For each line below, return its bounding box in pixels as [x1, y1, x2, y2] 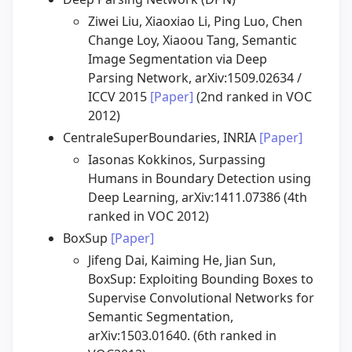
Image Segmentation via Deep [88, 50, 267, 68]
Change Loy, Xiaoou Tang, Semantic [88, 31, 297, 49]
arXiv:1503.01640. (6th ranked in [88, 327, 277, 345]
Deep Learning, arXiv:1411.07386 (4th [88, 189, 307, 207]
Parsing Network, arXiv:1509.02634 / [88, 69, 302, 87]
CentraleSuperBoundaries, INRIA [63, 129, 259, 147]
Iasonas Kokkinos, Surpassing [88, 151, 266, 169]
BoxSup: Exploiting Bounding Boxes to [88, 270, 313, 288]
